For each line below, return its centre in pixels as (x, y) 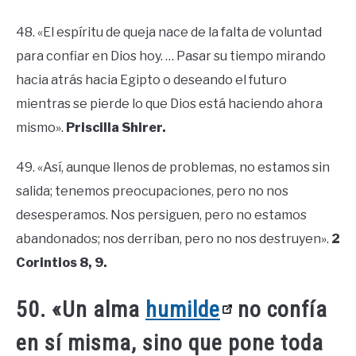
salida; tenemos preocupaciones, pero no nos (152, 191)
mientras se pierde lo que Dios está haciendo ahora (169, 103)
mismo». (41, 127)
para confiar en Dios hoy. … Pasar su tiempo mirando (171, 56)
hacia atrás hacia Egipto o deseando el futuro (151, 79)
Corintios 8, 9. (62, 262)
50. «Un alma (81, 309)
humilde (183, 309)
